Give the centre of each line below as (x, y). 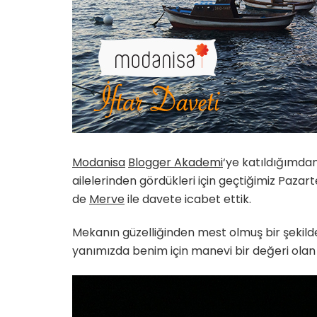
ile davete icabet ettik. (188, 199)
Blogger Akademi (175, 162)
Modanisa (99, 162)
